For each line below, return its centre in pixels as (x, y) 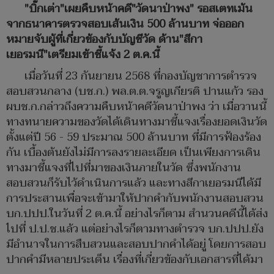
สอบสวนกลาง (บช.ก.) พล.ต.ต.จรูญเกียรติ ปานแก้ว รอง (135, 92)
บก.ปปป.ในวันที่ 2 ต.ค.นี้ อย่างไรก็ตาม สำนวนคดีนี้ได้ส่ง (137, 214)
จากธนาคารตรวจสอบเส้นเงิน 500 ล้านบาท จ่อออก (125, 24)
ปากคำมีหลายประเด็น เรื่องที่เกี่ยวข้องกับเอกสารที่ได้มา (135, 260)
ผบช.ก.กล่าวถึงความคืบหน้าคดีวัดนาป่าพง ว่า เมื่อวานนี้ (136, 107)
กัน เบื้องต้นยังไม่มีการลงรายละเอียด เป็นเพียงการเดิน (133, 153)
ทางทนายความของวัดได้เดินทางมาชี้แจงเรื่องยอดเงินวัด (137, 122)
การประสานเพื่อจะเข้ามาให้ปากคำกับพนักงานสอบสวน (135, 199)
